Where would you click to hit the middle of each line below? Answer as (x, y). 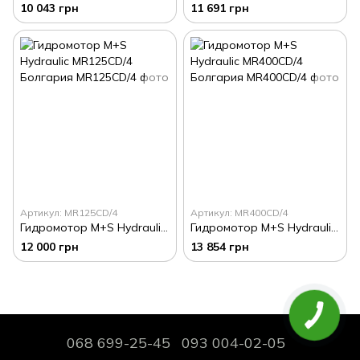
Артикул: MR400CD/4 (239, 213)
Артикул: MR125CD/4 (69, 213)
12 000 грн (49, 247)
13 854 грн (220, 247)
